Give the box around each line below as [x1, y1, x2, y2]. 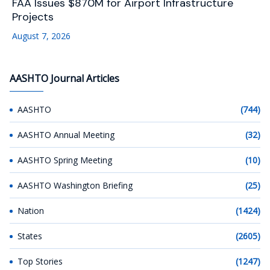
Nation [17, 204, 44, 216]
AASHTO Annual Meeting [17, 128, 115, 140]
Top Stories [17, 255, 63, 267]
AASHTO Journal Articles [10, 71, 119, 85]
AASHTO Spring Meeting [17, 154, 112, 166]
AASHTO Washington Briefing [17, 179, 133, 191]
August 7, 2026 [12, 30, 71, 42]
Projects [12, 9, 54, 24]
